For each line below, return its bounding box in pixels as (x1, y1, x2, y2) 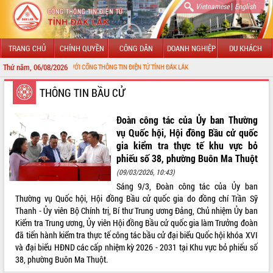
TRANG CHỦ (9, 43, 46, 53)
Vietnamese (196, 1, 229, 11)
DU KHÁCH (229, 43, 263, 53)
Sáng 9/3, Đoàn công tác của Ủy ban (116, 180, 258, 192)
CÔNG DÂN (119, 43, 154, 53)
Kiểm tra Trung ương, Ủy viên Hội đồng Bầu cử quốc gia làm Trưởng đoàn (15, 216, 258, 229)
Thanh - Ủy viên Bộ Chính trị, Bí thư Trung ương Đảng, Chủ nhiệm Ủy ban (15, 204, 258, 216)
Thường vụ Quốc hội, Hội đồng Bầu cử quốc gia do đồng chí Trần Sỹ (15, 192, 258, 204)
